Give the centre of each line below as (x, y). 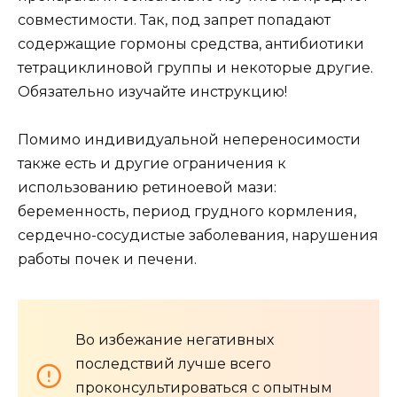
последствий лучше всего (173, 364)
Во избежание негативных (175, 340)
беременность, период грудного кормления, (187, 212)
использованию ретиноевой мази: (147, 188)
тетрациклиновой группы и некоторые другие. (195, 67)
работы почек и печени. (107, 260)
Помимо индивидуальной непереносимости (189, 140)
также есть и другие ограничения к (152, 164)
